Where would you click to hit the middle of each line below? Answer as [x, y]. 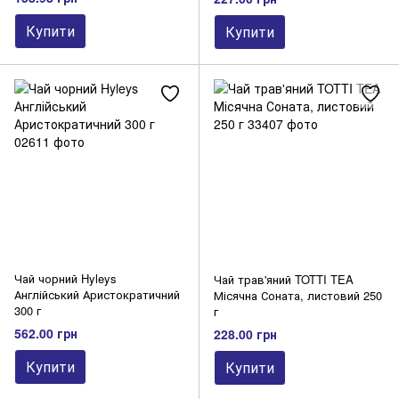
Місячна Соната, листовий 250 [298, 296]
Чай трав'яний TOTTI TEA [284, 280]
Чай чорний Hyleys [65, 279]
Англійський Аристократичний [97, 295]
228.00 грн [245, 334]
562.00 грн [46, 333]
